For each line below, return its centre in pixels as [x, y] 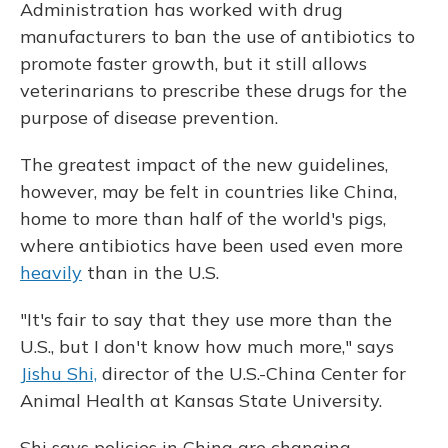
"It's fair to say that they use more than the [206, 319]
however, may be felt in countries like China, [208, 191]
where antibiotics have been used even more [211, 245]
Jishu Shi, [58, 373]
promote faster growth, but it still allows [193, 63]
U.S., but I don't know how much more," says [207, 346]
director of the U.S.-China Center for [251, 373]
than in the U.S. [150, 272]
